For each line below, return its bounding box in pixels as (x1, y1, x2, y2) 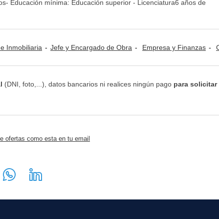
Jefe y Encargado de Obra (50, 44, 132, 52)
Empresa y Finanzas (142, 44, 206, 52)
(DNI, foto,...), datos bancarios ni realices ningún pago (2, 80, 174, 88)
